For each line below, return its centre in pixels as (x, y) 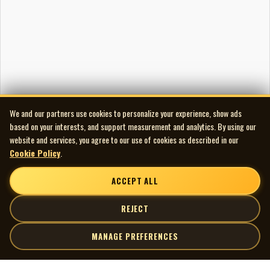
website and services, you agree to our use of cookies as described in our (124, 140)
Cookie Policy (35, 153)
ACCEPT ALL (135, 181)
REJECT (135, 209)
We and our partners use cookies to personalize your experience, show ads (126, 113)
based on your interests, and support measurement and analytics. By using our (133, 126)
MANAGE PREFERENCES (135, 236)
